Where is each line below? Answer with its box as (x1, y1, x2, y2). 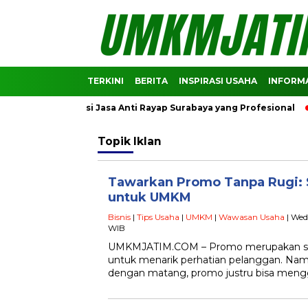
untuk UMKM (108, 190, 191, 205)
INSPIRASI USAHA (179, 76, 257, 86)
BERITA (135, 76, 168, 86)
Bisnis (108, 212, 131, 222)
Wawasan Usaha (219, 212, 285, 222)
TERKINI (87, 76, 124, 86)
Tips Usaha (137, 212, 179, 222)
